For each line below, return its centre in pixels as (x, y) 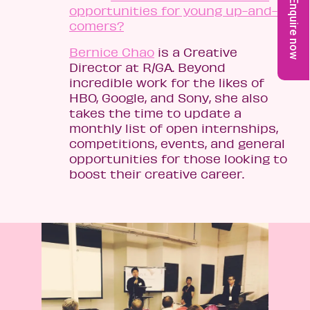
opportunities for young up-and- (173, 11)
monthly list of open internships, (174, 128)
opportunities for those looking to (178, 159)
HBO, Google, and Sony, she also (168, 98)
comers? (97, 26)
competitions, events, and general (177, 144)
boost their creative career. (157, 174)
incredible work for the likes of (167, 83)
